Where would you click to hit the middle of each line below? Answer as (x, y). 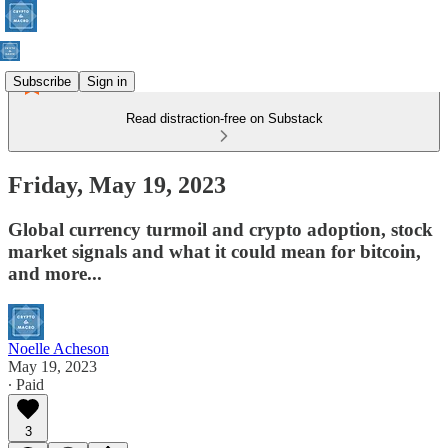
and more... (55, 273)
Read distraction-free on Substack (224, 118)
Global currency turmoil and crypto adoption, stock (220, 229)
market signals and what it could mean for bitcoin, (214, 251)
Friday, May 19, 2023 (117, 184)
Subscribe (42, 81)
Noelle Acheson (58, 348)
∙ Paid (26, 384)
